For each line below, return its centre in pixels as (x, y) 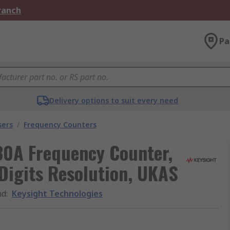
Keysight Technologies (57, 194)
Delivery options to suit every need (114, 100)
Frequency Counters (60, 124)
